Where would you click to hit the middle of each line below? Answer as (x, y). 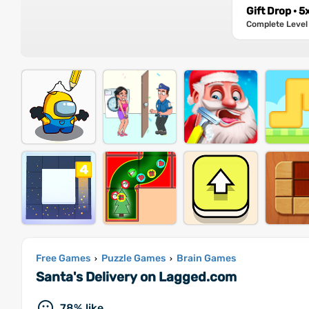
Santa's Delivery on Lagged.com (136, 277)
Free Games (63, 259)
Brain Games (206, 259)
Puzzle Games (133, 259)
